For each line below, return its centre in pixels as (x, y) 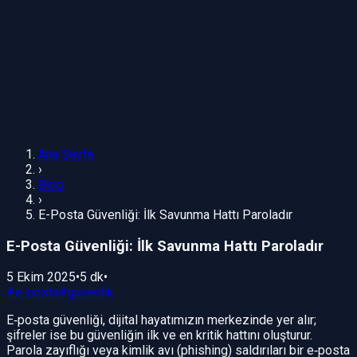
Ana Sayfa (66, 154)
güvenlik (91, 292)
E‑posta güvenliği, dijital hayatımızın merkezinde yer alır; (161, 320)
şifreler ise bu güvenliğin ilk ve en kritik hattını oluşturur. (159, 335)
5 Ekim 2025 (41, 277)
